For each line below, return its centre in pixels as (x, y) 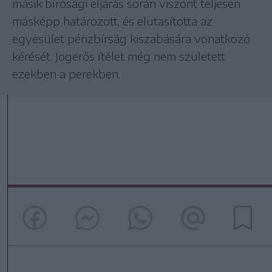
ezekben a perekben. (66, 74)
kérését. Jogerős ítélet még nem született (119, 56)
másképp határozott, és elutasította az (112, 21)
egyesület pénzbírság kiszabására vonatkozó (131, 39)
